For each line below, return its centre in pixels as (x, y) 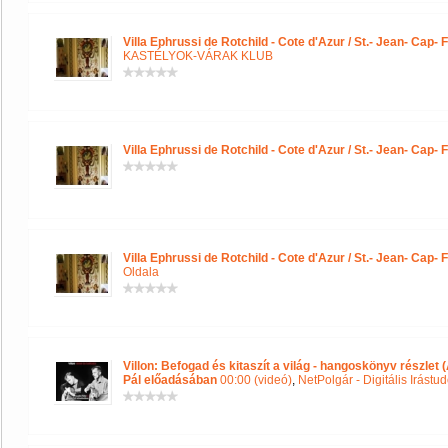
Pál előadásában (170, 380)
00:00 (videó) (254, 380)
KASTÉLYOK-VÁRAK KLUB (198, 56)
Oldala (141, 272)
